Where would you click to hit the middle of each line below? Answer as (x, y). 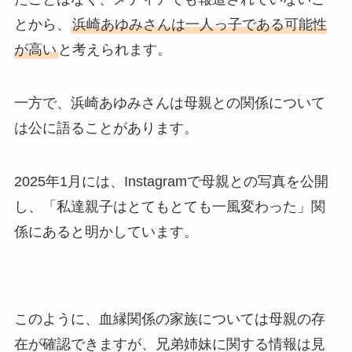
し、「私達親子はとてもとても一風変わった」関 (169, 206)
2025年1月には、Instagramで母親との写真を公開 (171, 181)
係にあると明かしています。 (106, 231)
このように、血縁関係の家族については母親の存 (169, 319)
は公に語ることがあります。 (106, 128)
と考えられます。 (114, 49)
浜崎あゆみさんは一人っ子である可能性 (199, 24)
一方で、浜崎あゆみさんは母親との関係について (169, 103)
